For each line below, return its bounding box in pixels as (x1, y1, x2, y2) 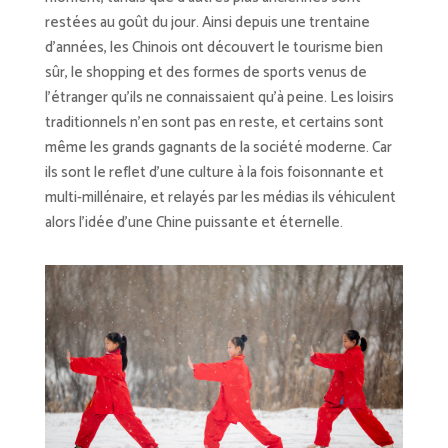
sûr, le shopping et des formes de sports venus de (44, 60, 367, 86)
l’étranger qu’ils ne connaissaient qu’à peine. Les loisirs (44, 85, 394, 111)
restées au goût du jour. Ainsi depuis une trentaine (44, 10, 370, 36)
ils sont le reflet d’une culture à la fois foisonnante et (44, 160, 384, 186)
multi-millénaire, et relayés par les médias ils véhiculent (44, 185, 396, 211)
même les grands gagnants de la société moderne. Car (44, 135, 392, 161)
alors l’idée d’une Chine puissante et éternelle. (44, 210, 343, 236)
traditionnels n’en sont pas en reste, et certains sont (44, 110, 384, 136)
